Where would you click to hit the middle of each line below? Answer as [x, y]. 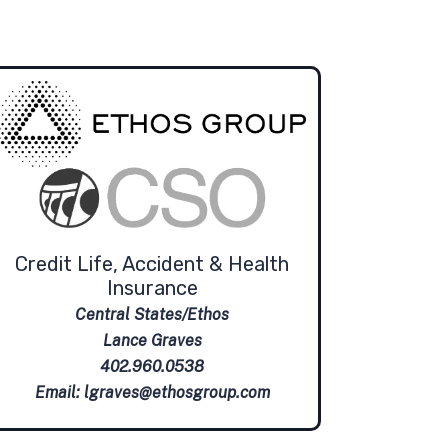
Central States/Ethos [152, 315]
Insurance [152, 288]
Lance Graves [152, 341]
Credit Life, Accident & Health [152, 264]
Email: [59, 393]
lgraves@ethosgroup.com [176, 393]
